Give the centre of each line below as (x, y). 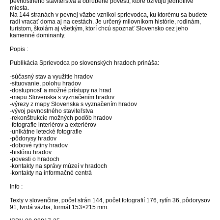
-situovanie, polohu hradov (45, 83)
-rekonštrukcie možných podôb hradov (61, 118)
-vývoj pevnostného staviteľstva (52, 111)
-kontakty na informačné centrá (51, 173)
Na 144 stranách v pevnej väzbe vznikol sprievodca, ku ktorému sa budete (109, 14)
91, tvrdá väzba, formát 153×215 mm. (59, 207)
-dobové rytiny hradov (39, 145)
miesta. (19, 8)
